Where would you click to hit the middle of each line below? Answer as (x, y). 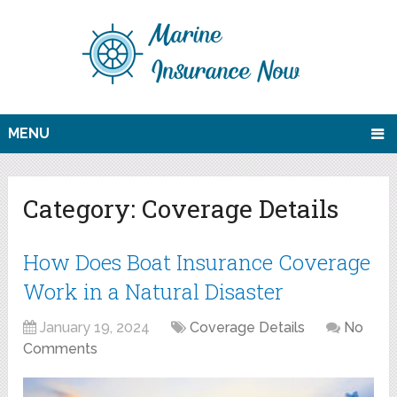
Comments (61, 349)
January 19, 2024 (95, 328)
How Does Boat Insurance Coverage (197, 263)
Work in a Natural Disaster (154, 292)
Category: (83, 209)
